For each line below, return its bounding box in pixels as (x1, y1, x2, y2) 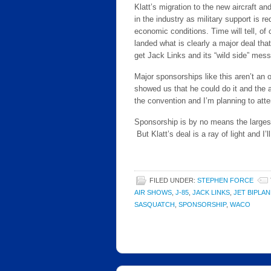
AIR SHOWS (134, 189, 172, 196)
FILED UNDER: (149, 177, 197, 184)
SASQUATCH (134, 201, 175, 208)
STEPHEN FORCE (197, 177, 253, 184)
